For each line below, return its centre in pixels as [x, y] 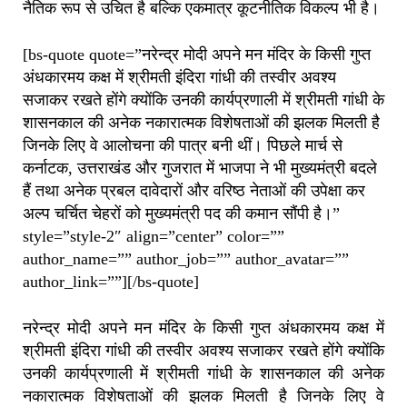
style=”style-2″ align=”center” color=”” [154, 237]
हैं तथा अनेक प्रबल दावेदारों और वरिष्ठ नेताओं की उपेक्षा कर [194, 191]
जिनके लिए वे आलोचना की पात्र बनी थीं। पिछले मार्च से [183, 146]
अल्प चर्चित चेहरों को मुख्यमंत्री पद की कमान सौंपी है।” [181, 214]
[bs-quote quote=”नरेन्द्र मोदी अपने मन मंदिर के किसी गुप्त [197, 55]
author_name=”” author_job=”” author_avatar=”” [186, 259]
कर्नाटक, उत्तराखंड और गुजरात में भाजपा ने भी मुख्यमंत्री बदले [200, 169]
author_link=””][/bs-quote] [111, 282]
